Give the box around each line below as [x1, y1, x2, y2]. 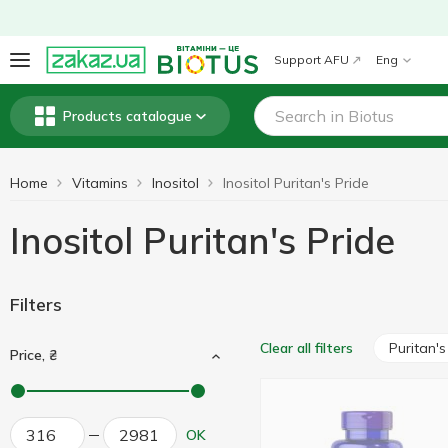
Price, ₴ [10, 346, 57, 364]
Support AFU [273, 52, 349, 67]
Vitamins [72, 174, 128, 192]
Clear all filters [260, 339, 353, 357]
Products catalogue [62, 107, 192, 125]
